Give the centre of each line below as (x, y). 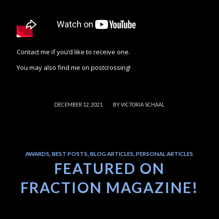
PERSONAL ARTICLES (165, 154)
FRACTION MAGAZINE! (109, 187)
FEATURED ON (109, 168)
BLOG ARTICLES (112, 154)
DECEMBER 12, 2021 (79, 105)
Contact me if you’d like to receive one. (74, 52)
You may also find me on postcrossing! (73, 68)
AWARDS (38, 154)
